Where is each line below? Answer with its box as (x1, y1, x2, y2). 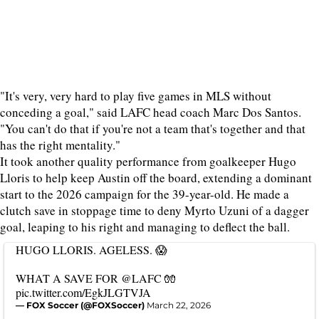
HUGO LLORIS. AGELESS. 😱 (16, 242, 167, 257)
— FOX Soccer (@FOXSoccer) (16, 300, 147, 310)
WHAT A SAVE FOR (16, 271, 121, 286)
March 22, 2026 (147, 300, 211, 310)
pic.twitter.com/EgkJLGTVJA (16, 285, 151, 300)
